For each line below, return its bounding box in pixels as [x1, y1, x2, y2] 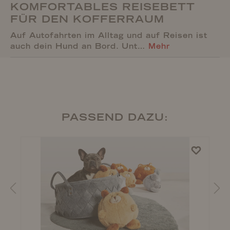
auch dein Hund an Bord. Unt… [10, 42, 148, 51]
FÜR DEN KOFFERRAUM [10, 13, 164, 25]
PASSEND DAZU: [62, 111, 168, 123]
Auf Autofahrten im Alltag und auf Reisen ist [10, 31, 207, 40]
